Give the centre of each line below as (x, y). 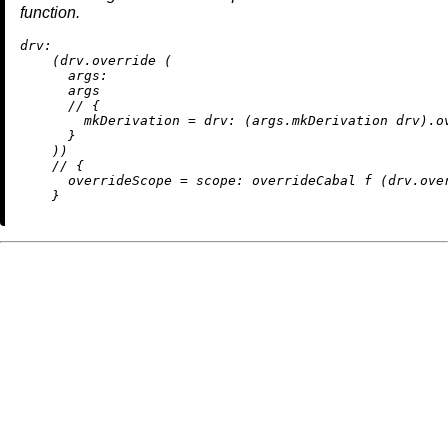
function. (50, 13)
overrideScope (120, 181)
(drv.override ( (96, 61)
